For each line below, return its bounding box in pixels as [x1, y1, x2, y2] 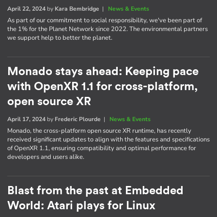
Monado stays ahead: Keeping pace [7, 65, 199, 77]
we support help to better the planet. [7, 33, 112, 42]
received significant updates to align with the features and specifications [7, 135, 210, 144]
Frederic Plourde [55, 115, 101, 123]
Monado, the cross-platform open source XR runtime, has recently [7, 126, 191, 135]
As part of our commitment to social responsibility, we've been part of [7, 15, 202, 25]
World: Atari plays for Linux [7, 200, 155, 212]
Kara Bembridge [55, 4, 99, 13]
